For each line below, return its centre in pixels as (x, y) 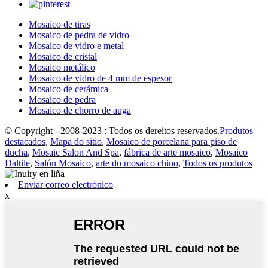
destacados (25, 141)
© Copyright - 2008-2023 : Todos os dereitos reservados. (112, 130)
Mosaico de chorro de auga (80, 110)
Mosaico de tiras (60, 24)
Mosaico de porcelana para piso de (172, 141)
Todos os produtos (218, 163)
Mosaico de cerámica (68, 89)
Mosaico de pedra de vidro (79, 35)
